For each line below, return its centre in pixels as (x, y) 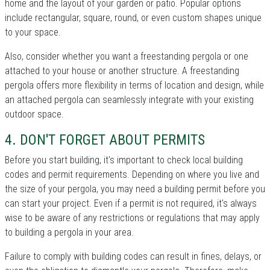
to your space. (33, 32)
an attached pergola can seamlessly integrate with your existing (129, 99)
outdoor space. (34, 114)
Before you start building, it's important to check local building (124, 160)
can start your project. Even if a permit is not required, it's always (131, 203)
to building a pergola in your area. (69, 232)
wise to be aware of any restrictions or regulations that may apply (132, 218)
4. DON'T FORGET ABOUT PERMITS (105, 140)
